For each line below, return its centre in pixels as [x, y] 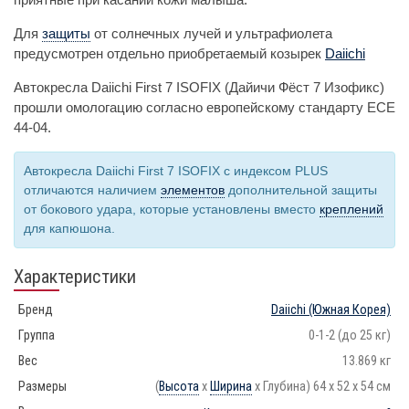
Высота [179, 386]
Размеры [42, 386]
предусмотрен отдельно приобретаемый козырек [169, 53]
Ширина [231, 386]
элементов [193, 189]
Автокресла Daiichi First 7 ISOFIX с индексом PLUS [176, 170]
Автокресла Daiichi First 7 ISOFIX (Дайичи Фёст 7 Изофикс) [199, 87]
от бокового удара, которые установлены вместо [172, 209]
